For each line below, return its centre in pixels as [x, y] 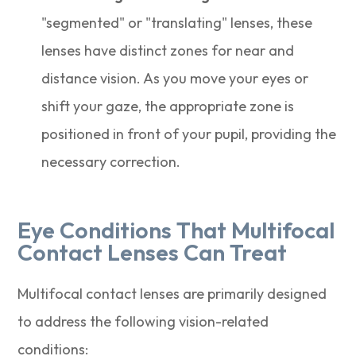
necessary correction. [111, 162]
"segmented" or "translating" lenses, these [177, 23]
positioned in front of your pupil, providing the [189, 134]
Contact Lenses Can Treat [153, 253]
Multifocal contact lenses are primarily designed [172, 294]
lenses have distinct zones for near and [168, 51]
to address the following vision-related [143, 322]
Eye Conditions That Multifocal [176, 230]
